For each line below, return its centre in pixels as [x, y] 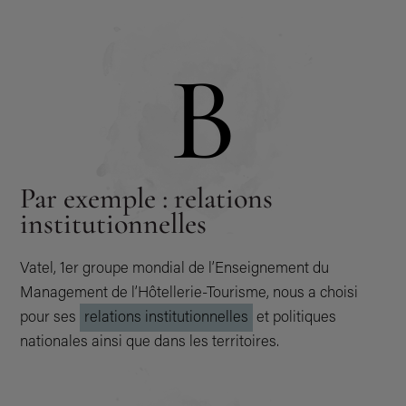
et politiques [295, 315]
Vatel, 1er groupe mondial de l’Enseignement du [175, 266]
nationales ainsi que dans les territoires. [150, 339]
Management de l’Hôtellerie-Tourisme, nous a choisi [189, 290]
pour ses [50, 315]
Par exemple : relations [147, 198]
